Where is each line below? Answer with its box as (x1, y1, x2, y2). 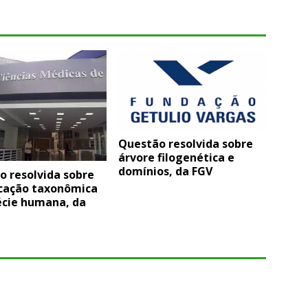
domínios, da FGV (118, 164, 213, 179)
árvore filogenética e (118, 150, 235, 166)
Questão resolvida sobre (118, 136, 254, 152)
